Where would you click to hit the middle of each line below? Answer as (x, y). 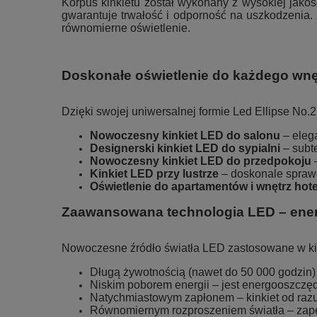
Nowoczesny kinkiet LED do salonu (185, 136)
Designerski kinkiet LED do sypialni (185, 148)
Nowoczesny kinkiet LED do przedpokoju (201, 161)
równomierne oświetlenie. (126, 28)
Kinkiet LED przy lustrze (154, 174)
